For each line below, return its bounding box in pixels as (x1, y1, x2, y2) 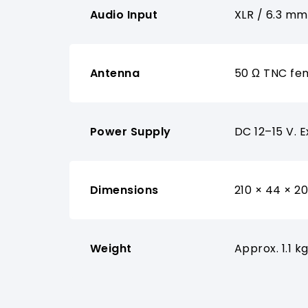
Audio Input (89, 7, 158, 23)
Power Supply (89, 124, 171, 140)
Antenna (89, 65, 140, 82)
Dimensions (89, 182, 159, 199)
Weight (89, 241, 132, 257)
